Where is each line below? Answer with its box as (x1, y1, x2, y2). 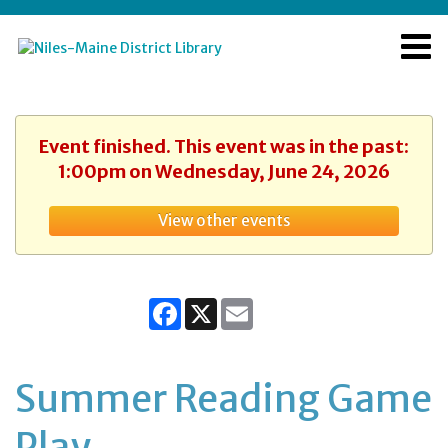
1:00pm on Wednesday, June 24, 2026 (58, 160, 390, 183)
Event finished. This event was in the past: (39, 135, 409, 158)
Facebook (181, 297, 244, 315)
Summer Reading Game (15, 375, 432, 422)
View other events (157, 211, 291, 230)
